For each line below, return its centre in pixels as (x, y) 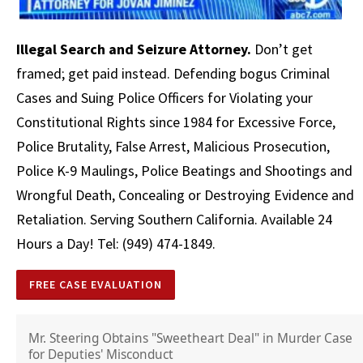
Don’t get (282, 49)
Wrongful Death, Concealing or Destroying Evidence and (185, 194)
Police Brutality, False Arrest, (105, 146)
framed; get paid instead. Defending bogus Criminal (173, 73)
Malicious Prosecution (260, 146)
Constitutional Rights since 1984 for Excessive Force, (177, 122)
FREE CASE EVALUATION (96, 284)
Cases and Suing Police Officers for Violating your (164, 97)
